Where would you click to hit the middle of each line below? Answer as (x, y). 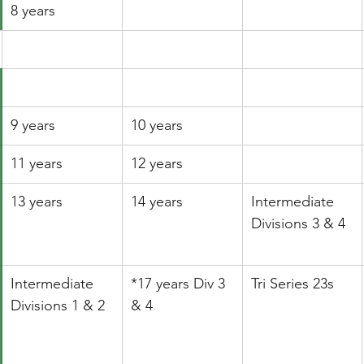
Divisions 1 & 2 (57, 305)
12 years (156, 163)
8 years (32, 11)
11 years (36, 163)
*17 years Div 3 (180, 284)
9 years (32, 125)
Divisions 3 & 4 (298, 223)
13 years (36, 201)
